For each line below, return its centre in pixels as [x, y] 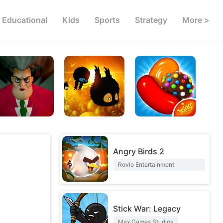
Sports [107, 20]
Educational [25, 20]
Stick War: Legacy [147, 209]
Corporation [134, 176]
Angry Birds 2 [139, 151]
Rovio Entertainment [146, 165]
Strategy [151, 20]
